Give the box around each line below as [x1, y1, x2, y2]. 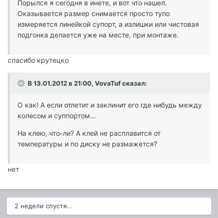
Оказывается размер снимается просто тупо [18, 9, 170, 18]
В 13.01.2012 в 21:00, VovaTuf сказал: [26, 79, 147, 87]
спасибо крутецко [8, 56, 69, 64]
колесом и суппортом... [18, 111, 96, 120]
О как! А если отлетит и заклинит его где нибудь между [18, 101, 202, 109]
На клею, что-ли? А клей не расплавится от [18, 129, 161, 137]
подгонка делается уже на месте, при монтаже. [18, 31, 179, 39]
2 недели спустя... [15, 202, 73, 210]
